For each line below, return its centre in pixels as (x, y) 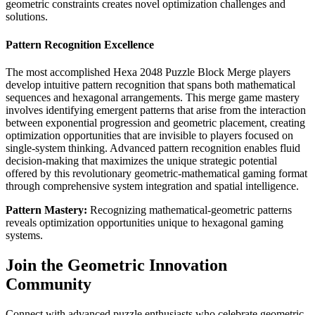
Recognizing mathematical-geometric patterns (189, 210)
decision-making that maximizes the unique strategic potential (141, 160)
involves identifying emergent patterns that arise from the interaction (156, 110)
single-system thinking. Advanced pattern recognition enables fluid (153, 148)
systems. (24, 235)
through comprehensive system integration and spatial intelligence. (152, 186)
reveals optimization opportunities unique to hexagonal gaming (144, 222)
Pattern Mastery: (46, 210)
